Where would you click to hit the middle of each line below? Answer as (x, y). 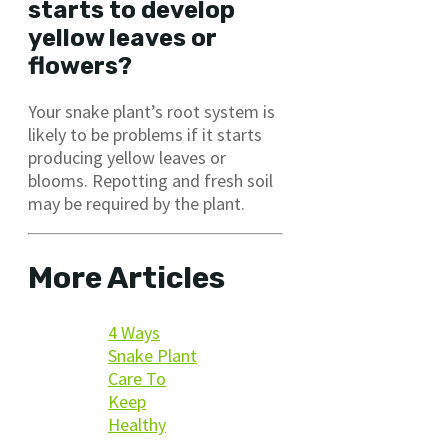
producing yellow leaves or (127, 158)
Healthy (137, 425)
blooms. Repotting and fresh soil (150, 181)
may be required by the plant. (136, 204)
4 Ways (134, 333)
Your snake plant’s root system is (151, 112)
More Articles (126, 278)
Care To (137, 379)
